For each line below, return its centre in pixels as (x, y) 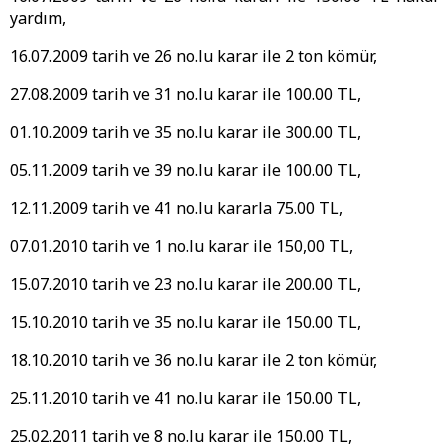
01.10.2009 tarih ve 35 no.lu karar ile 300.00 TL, (185, 132)
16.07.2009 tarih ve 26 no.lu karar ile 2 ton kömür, (193, 56)
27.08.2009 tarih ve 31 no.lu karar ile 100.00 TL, (185, 94)
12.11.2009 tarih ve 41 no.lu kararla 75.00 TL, (176, 208)
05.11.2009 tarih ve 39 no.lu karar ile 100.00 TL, (185, 170)
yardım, (38, 18)
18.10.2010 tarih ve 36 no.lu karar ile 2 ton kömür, (193, 360)
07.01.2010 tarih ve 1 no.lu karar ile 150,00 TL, (181, 246)
